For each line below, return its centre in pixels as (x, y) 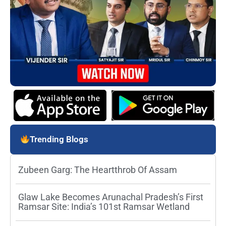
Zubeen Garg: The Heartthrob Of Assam (98, 169)
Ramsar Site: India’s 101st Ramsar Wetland (104, 206)
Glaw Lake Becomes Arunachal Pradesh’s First (111, 197)
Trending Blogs (59, 139)
